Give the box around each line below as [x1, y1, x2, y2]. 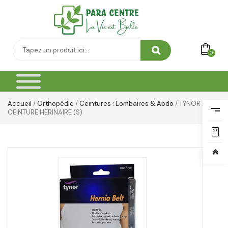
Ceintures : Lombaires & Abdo [79, 99, 174, 108]
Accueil [8, 99, 32, 108]
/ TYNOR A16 [174, 99, 213, 108]
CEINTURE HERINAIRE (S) [8, 108, 82, 117]
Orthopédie [37, 99, 74, 108]
